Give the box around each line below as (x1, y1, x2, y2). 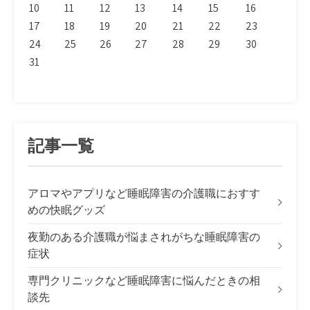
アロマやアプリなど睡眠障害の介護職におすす (28, 186, 260, 201)
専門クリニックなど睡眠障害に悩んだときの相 (28, 273, 260, 288)
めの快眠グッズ (28, 203, 105, 217)
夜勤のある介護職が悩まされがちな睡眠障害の (28, 230, 260, 244)
